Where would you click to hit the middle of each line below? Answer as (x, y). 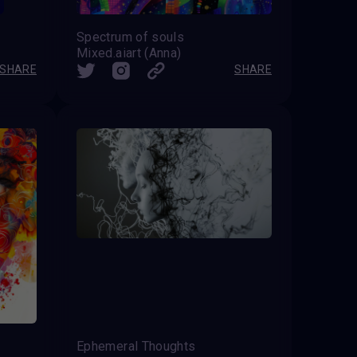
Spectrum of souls (131, 37)
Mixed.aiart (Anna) (129, 53)
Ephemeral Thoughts (136, 347)
